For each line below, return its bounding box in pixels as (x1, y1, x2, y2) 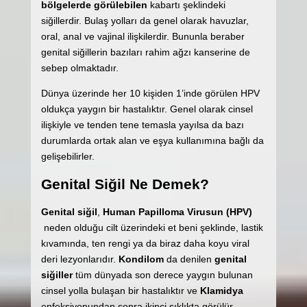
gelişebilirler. (40, 151, 95, 162)
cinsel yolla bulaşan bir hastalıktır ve (40, 284, 200, 296)
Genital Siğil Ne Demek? (40, 176, 209, 193)
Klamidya (199, 284, 243, 296)
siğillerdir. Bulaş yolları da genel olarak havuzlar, (40, 15, 249, 26)
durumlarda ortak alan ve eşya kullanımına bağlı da (40, 135, 264, 146)
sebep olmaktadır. (40, 62, 119, 73)
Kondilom (118, 253, 164, 265)
